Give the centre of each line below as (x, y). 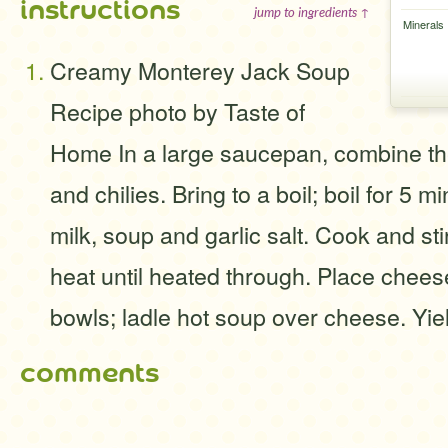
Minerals (423, 24)
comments (89, 373)
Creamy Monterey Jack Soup (200, 70)
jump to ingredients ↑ (312, 12)
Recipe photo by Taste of (177, 111)
